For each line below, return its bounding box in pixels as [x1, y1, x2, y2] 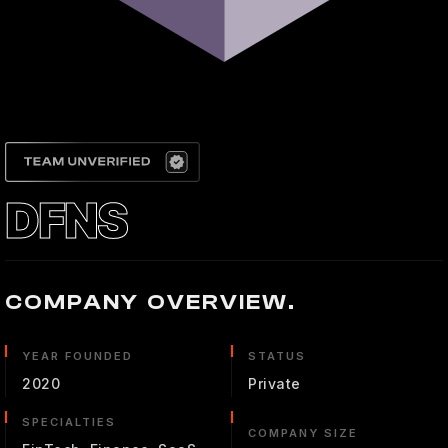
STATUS [248, 349, 306, 363]
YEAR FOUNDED [22, 349, 133, 363]
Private [248, 375, 301, 392]
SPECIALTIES [22, 415, 116, 429]
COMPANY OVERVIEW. [5, 289, 297, 315]
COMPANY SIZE [248, 426, 358, 440]
